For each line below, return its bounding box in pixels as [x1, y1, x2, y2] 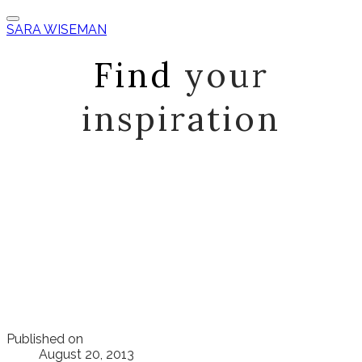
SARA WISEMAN [6, 22, 107, 37]
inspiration [82, 96, 280, 141]
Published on [6, 330, 83, 347]
